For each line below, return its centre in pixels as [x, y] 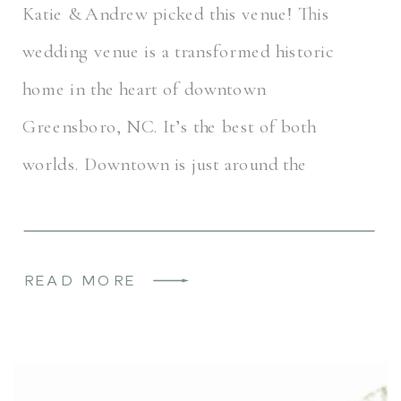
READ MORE [80, 282]
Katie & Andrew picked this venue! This [176, 13]
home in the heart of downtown [144, 89]
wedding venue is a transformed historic [179, 51]
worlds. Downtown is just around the [165, 164]
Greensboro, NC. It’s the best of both [169, 126]
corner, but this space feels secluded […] [177, 201]
